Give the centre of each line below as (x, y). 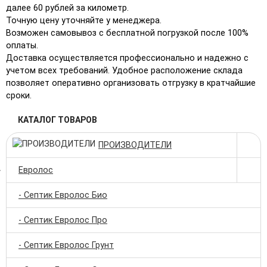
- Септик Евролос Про (63, 220)
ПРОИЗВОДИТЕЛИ (135, 145)
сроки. (19, 95)
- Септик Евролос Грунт (66, 245)
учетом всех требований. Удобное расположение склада (124, 70)
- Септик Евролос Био (63, 195)
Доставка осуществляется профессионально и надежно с (127, 58)
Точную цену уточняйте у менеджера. (84, 20)
